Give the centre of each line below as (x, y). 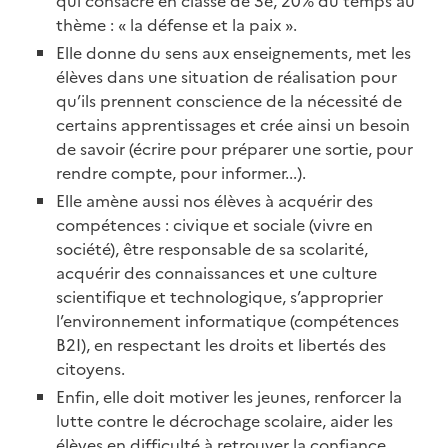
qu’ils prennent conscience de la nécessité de (229, 101)
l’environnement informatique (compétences (227, 321)
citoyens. (90, 369)
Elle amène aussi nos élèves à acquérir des (214, 201)
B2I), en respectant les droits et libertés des (221, 345)
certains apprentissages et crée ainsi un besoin (233, 125)
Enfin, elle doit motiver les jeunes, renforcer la (229, 397)
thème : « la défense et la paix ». (176, 25)
